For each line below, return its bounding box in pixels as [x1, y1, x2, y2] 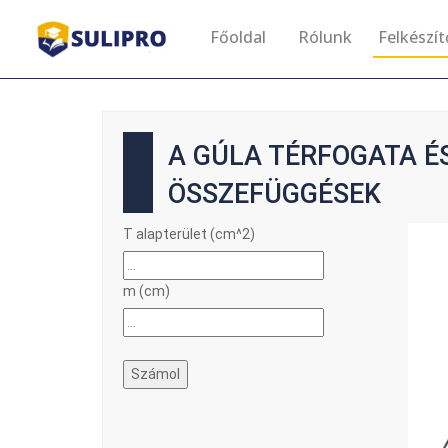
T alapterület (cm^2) [123, 226, 255, 242]
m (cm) [123, 283, 170, 299]
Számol [131, 366, 180, 382]
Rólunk [298, 26, 352, 48]
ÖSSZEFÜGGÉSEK [168, 178, 381, 210]
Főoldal [210, 26, 266, 48]
